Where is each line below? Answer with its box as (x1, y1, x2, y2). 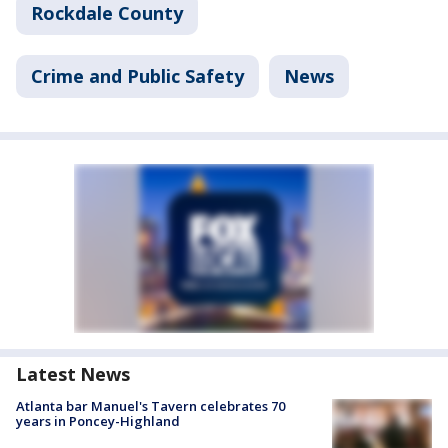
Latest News (16, 361, 130, 386)
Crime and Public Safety (31, 63, 244, 88)
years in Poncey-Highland (16, 411, 180, 430)
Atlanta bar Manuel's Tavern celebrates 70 (16, 396, 285, 415)
